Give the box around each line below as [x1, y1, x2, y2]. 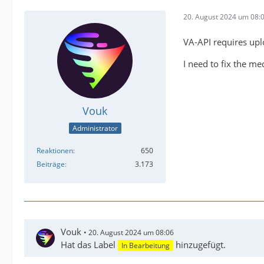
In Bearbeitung [121, 240, 170, 251]
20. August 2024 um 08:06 [88, 227, 174, 237]
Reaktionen [37, 145, 73, 156]
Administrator [72, 123, 118, 133]
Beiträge [37, 159, 65, 169]
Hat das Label [61, 238, 118, 250]
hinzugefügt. [173, 238, 226, 250]
